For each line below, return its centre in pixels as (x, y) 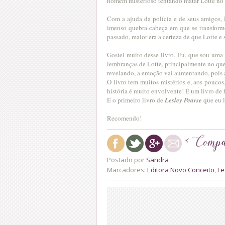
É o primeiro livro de (136, 100)
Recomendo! (124, 118)
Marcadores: (127, 170)
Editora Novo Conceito (181, 170)
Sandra (157, 159)
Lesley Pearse (183, 100)
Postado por (127, 159)
